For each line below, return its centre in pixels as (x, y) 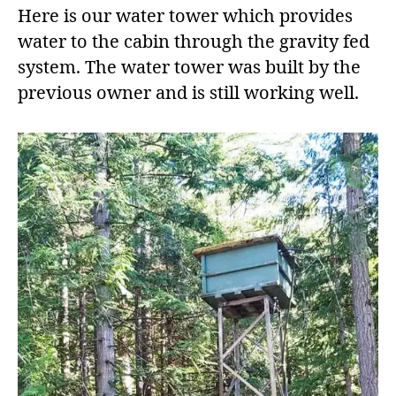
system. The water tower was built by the (189, 67)
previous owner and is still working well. (188, 93)
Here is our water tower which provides (185, 16)
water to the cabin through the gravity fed (194, 42)
